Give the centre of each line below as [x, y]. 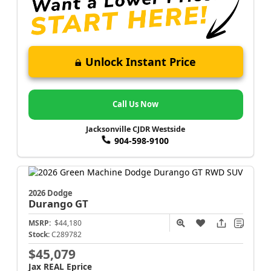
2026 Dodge [50, 193]
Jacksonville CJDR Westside [135, 129]
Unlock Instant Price [141, 62]
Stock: [39, 234]
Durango [51, 203]
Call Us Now [135, 104]
